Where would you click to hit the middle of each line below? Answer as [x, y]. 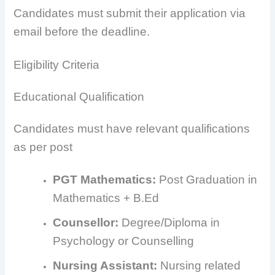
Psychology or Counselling [124, 241]
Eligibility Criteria [57, 64]
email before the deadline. [82, 32]
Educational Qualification [79, 96]
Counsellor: [86, 222]
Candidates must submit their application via [130, 14]
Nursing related [199, 265]
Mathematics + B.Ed [106, 198]
